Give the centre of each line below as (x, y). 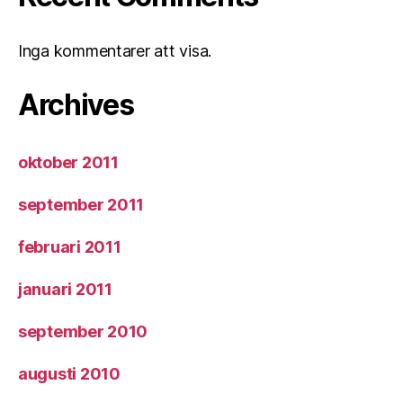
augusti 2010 (69, 374)
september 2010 (83, 331)
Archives (76, 105)
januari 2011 (65, 289)
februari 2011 (70, 247)
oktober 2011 (68, 162)
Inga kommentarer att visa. (115, 51)
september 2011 (81, 205)
